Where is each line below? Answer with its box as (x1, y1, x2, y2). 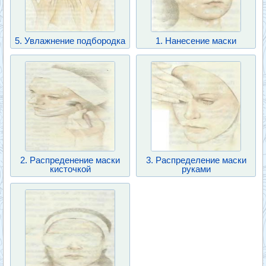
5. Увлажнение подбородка (15, 36, 125, 46)
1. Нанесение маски (156, 36, 236, 46)
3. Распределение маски (145, 155, 246, 165)
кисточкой (49, 164, 91, 174)
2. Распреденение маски (20, 155, 120, 165)
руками (181, 164, 211, 174)
